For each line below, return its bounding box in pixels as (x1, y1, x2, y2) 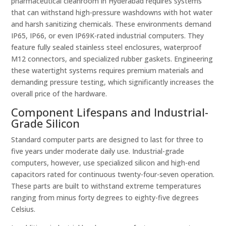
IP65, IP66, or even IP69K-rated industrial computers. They (11, 31, 204, 40)
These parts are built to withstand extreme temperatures (11, 181, 202, 191)
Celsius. (11, 204, 36, 214)
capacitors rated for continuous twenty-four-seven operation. (11, 169, 215, 179)
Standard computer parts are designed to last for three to (11, 135, 204, 144)
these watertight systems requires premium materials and (11, 66, 204, 75)
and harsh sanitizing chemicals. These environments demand (11, 19, 212, 29)
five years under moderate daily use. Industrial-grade (11, 146, 185, 156)
